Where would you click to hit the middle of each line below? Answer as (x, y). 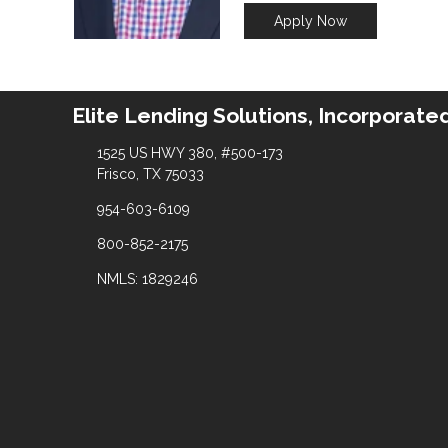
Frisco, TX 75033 (150, 174)
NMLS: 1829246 (147, 279)
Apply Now (311, 20)
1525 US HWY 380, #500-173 (189, 153)
